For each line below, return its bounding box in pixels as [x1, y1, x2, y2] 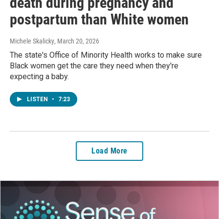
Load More [91, 146, 128, 155]
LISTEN [27, 95, 49, 103]
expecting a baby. [10, 71, 69, 81]
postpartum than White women [10, 10, 189, 28]
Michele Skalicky [10, 37, 54, 45]
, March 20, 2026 [54, 37, 99, 45]
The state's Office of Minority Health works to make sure [10, 50, 202, 60]
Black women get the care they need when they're [10, 61, 178, 70]
